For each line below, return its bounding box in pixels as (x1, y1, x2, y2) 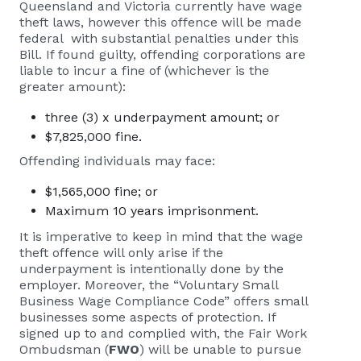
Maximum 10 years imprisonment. (45, 203, 259, 218)
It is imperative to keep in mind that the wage (19, 229, 303, 244)
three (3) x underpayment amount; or (45, 110, 280, 125)
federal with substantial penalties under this (19, 31, 299, 46)
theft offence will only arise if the (19, 245, 223, 260)
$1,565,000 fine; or (45, 184, 158, 199)
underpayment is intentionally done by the (19, 261, 284, 276)
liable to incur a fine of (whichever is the (19, 63, 269, 78)
